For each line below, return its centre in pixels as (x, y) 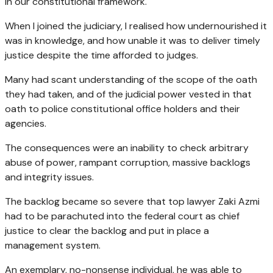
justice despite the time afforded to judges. (101, 55)
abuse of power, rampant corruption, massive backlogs (128, 162)
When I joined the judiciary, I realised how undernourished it (136, 26)
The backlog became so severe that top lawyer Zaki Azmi (132, 201)
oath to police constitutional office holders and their (122, 108)
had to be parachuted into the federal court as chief (122, 216)
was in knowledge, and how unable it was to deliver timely (133, 40)
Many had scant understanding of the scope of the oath (131, 79)
